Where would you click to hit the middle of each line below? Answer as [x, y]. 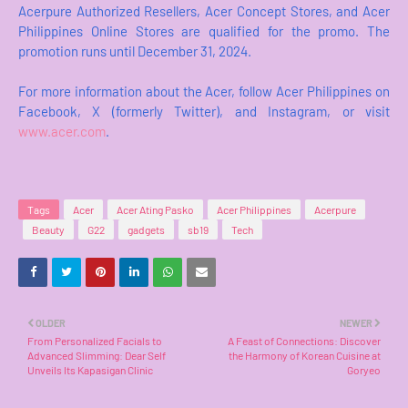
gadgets [146, 230]
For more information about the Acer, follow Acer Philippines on [204, 92]
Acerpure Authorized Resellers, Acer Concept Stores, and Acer [204, 11]
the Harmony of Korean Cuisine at [305, 356]
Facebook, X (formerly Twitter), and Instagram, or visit [204, 112]
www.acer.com [62, 132]
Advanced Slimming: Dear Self [97, 356]
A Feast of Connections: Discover [304, 341]
